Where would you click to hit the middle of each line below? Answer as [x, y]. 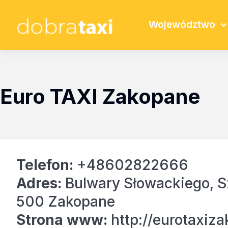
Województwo [182, 24]
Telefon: [45, 165]
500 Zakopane [66, 201]
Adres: [39, 183]
